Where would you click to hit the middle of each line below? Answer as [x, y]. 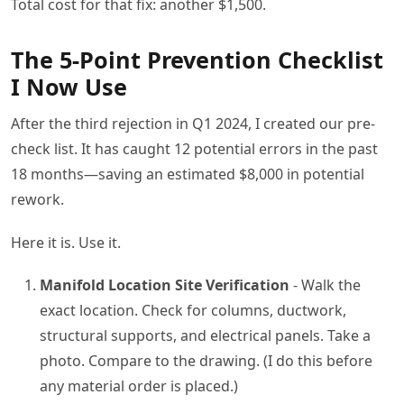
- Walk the [325, 285]
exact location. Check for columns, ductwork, [193, 310]
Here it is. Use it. [66, 242]
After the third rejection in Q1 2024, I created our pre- [193, 124]
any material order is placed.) [139, 386]
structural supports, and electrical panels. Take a [205, 335]
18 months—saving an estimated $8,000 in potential [188, 174]
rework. [37, 200]
